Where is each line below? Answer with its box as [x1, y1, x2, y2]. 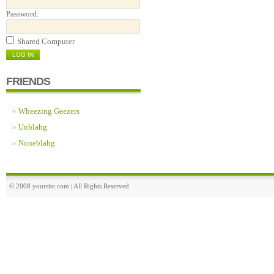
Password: [6, 9, 39, 18]
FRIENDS [6, 75, 50, 87]
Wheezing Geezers [18, 106, 80, 116]
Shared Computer [17, 37, 75, 46]
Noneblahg [18, 138, 55, 147]
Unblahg [18, 122, 47, 131]
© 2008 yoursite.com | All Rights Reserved [9, 182, 129, 190]
